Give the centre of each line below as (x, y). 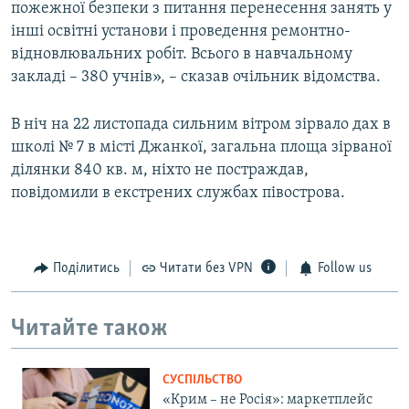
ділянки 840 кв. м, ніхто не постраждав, (160, 171)
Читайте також (89, 329)
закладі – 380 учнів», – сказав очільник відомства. (196, 78)
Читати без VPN (206, 269)
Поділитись (86, 269)
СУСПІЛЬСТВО (202, 381)
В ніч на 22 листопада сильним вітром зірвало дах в (201, 125)
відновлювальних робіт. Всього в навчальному (182, 55)
